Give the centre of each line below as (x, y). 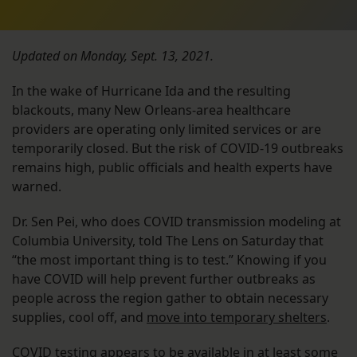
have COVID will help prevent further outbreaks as (164, 279)
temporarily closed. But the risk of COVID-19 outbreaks (178, 149)
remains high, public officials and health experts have (172, 168)
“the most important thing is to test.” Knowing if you (169, 260)
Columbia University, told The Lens (116, 241)
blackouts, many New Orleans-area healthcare (151, 110)
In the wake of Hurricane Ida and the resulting (151, 91)
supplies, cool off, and (79, 318)
